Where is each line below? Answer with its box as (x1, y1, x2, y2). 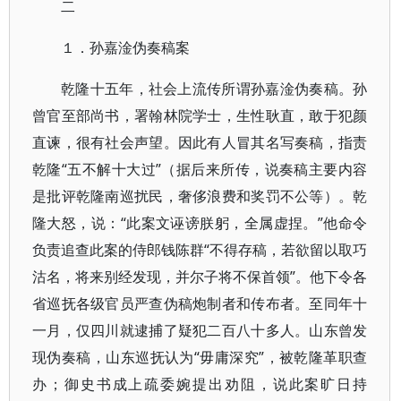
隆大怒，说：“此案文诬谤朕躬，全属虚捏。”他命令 (32, 213, 368, 233)
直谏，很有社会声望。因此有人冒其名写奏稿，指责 (32, 132, 368, 152)
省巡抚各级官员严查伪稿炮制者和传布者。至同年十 (32, 294, 368, 313)
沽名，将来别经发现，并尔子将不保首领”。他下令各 (32, 267, 368, 286)
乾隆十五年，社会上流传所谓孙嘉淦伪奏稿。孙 (61, 79, 368, 98)
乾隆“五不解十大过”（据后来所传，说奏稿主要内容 (32, 159, 368, 179)
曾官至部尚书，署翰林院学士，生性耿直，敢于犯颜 (32, 106, 368, 125)
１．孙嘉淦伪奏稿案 (61, 38, 190, 57)
